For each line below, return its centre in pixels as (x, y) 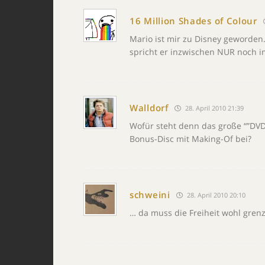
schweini (150, 195)
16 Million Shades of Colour (193, 21)
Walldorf (149, 108)
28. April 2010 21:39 (213, 108)
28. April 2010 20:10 (215, 195)
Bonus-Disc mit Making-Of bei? (190, 139)
